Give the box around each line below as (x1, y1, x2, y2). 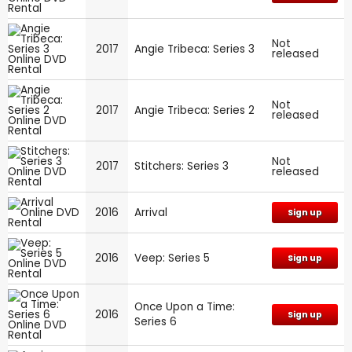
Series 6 (134, 313, 177, 329)
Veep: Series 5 (134, 250, 210, 266)
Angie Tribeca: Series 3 (134, 41, 255, 57)
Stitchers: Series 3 (134, 158, 229, 174)
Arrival (134, 204, 167, 220)
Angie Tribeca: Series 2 (134, 102, 255, 118)
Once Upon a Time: (134, 299, 235, 314)
